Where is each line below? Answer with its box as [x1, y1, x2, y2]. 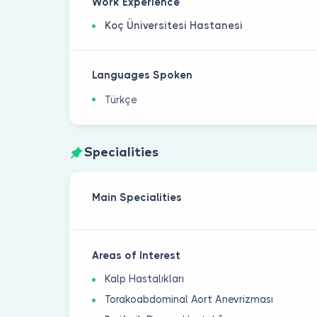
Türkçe [105, 94, 138, 106]
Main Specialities [92, 191, 183, 203]
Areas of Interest [92, 249, 181, 261]
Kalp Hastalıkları [105, 272, 185, 284]
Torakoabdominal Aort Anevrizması [105, 293, 274, 305]
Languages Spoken [92, 69, 193, 81]
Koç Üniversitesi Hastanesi [105, 20, 243, 32]
